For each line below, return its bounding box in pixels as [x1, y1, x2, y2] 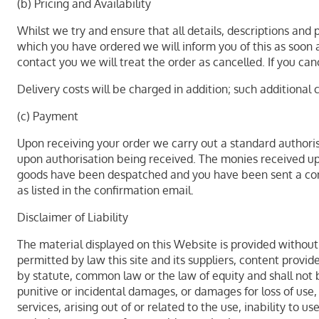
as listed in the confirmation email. [17, 183, 194, 197]
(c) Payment [17, 109, 78, 123]
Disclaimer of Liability [17, 210, 128, 224]
